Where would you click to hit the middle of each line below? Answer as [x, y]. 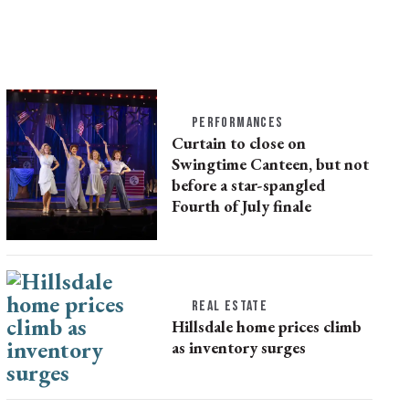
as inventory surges [238, 347]
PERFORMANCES [237, 122]
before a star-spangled [248, 184]
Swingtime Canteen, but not [270, 163]
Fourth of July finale [241, 205]
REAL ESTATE [230, 306]
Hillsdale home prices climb [266, 326]
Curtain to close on [238, 142]
